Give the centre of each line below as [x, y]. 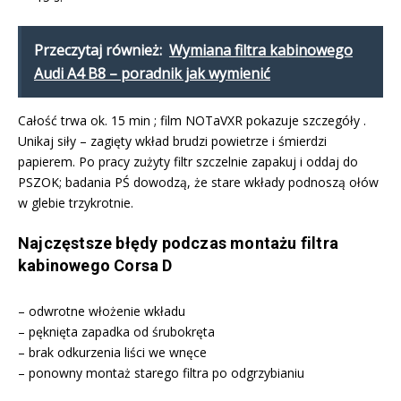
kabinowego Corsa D [95, 266]
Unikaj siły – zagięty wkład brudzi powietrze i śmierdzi [172, 141]
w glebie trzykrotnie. [76, 203]
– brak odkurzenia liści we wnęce [112, 353]
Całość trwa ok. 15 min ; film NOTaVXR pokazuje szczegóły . [192, 121]
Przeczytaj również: [98, 51]
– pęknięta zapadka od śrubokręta [116, 332]
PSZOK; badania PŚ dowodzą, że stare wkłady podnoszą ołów [198, 183]
